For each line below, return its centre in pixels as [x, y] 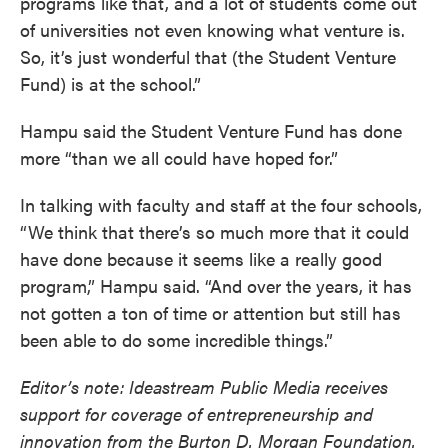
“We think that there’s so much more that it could [214, 231]
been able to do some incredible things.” [176, 339]
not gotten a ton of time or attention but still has [210, 312]
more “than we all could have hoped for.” [179, 157]
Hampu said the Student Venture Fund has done [211, 130]
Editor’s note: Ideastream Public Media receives [204, 386]
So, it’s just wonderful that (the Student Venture [208, 56]
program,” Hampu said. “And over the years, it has [216, 285]
